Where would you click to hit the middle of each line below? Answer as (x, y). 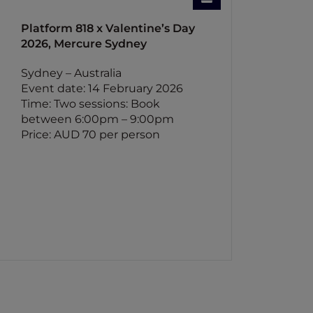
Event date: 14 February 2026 (102, 88)
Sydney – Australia (72, 73)
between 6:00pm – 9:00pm (98, 119)
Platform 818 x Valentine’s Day (108, 28)
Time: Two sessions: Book (91, 104)
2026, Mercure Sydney (84, 44)
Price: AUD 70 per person (91, 134)
